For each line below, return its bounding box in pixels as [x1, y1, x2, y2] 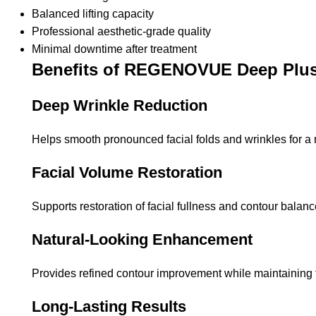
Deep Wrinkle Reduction [32, 96, 207, 114]
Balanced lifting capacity [32, 7, 154, 20]
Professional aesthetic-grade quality [32, 25, 211, 37]
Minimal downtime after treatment [32, 42, 197, 55]
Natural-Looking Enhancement [32, 230, 253, 248]
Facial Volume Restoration [32, 163, 222, 181]
